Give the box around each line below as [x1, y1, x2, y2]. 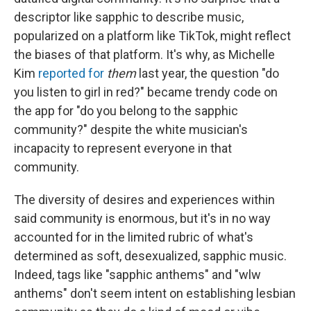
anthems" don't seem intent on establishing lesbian [14, 285, 296, 301]
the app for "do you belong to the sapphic [14, 103, 238, 118]
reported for [38, 65, 104, 81]
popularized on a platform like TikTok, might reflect [14, 28, 291, 43]
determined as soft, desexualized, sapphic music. [14, 248, 287, 263]
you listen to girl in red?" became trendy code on [14, 84, 278, 99]
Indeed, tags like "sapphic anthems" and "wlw [14, 267, 261, 282]
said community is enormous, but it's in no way [14, 210, 271, 226]
